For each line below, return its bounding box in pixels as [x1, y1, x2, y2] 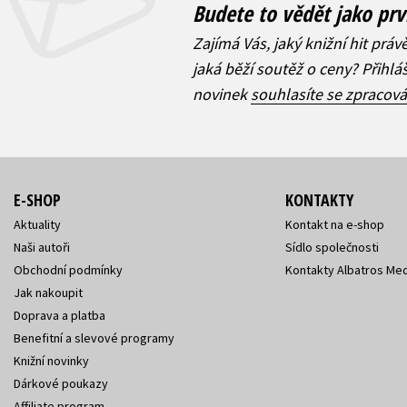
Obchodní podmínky [14, 261, 123, 278]
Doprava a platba [14, 306, 105, 323]
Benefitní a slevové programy [14, 329, 174, 346]
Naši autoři [14, 238, 70, 255]
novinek [193, 83, 252, 104]
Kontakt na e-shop [284, 215, 384, 233]
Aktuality [14, 215, 61, 233]
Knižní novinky [14, 352, 89, 369]
